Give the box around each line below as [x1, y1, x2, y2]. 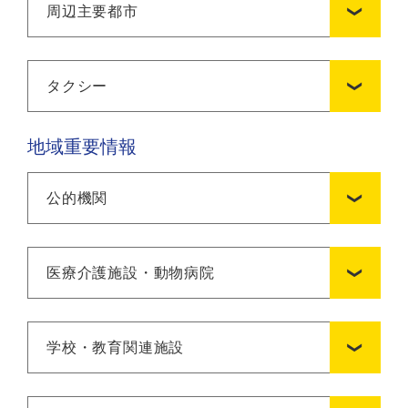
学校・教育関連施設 [46, 339, 185, 355]
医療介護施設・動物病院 [46, 264, 215, 280]
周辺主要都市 [46, 3, 138, 19]
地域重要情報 [27, 136, 137, 157]
